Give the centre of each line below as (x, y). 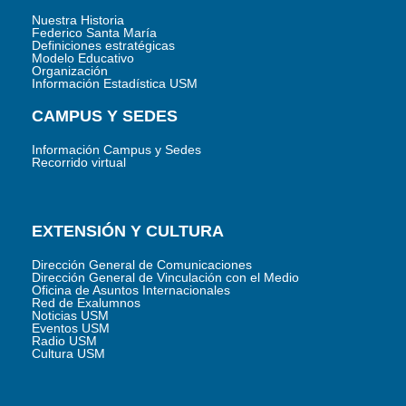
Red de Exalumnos (86, 303)
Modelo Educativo (83, 58)
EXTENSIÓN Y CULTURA (128, 232)
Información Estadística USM (115, 84)
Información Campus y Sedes (116, 150)
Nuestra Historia (78, 20)
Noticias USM (70, 316)
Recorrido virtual (79, 163)
